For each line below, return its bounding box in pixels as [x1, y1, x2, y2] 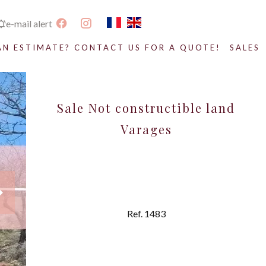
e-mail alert [6, 18, 52, 30]
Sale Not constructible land [57, 100, 236, 116]
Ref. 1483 [126, 208, 166, 220]
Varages [120, 121, 172, 138]
